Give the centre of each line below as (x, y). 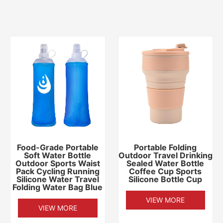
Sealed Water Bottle (166, 163)
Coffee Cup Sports (166, 171)
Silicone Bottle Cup (166, 179)
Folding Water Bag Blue (58, 187)
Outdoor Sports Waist (57, 163)
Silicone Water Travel (57, 179)
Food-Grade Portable (57, 147)
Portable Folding (166, 147)
